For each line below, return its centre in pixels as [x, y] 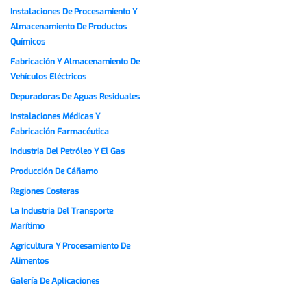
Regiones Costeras [45, 192]
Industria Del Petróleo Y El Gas [67, 152]
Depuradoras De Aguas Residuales [75, 97]
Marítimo [27, 226]
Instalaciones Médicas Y [55, 117]
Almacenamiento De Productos [69, 27]
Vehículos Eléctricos [48, 77]
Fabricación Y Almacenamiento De [75, 62]
